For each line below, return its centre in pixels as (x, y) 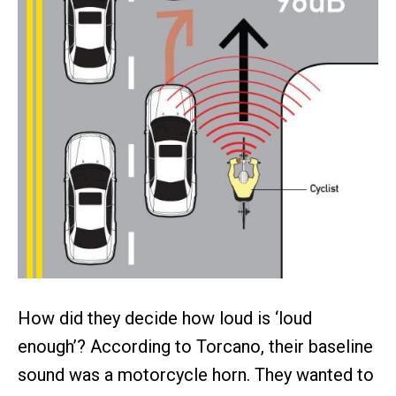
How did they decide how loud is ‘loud (165, 318)
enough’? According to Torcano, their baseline (195, 346)
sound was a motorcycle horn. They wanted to (196, 374)
